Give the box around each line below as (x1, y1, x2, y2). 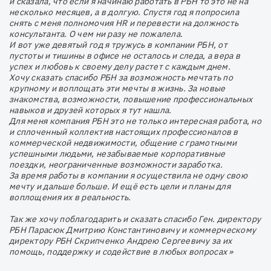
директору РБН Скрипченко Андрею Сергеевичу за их (9, 235, 232, 246)
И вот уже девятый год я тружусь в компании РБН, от (9, 39, 227, 50)
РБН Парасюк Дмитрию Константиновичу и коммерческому (9, 224, 256, 235)
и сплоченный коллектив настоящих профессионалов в (9, 126, 238, 137)
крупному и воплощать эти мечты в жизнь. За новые (9, 82, 226, 94)
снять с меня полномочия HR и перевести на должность (9, 17, 239, 28)
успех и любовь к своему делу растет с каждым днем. (9, 60, 230, 72)
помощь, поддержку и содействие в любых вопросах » (9, 246, 233, 257)
